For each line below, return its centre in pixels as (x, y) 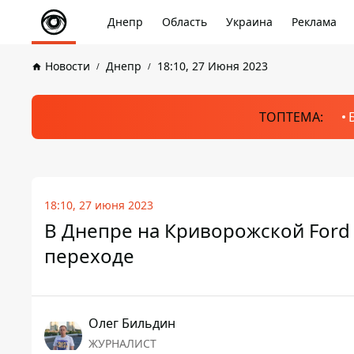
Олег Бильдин (132, 323)
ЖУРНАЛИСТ (122, 343)
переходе (89, 256)
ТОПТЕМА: (291, 117)
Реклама (314, 22)
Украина (249, 22)
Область (185, 22)
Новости (68, 66)
